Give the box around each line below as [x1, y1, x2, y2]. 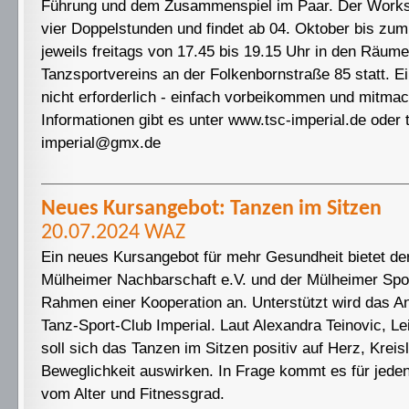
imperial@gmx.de [41, 133, 161, 152]
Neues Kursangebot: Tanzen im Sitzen [41, 198, 382, 220]
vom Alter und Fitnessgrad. [41, 384, 225, 403]
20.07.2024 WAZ [41, 222, 185, 244]
